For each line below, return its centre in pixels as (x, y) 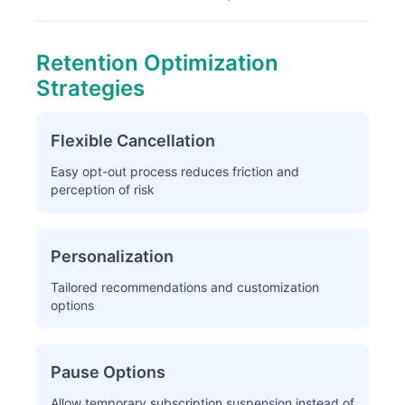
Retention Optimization (157, 63)
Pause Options (108, 372)
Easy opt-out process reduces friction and (175, 171)
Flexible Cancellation (133, 141)
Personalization (112, 256)
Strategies (90, 88)
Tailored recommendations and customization (185, 287)
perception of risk (103, 189)
